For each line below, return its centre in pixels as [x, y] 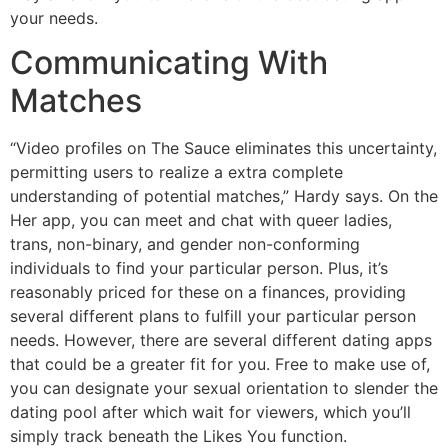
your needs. [54, 17]
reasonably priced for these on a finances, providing [208, 292]
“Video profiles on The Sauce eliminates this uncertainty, [223, 148]
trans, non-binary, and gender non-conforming [185, 244]
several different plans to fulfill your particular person [213, 316]
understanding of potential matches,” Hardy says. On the [224, 196]
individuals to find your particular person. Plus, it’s [199, 268]
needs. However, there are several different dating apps [221, 340]
